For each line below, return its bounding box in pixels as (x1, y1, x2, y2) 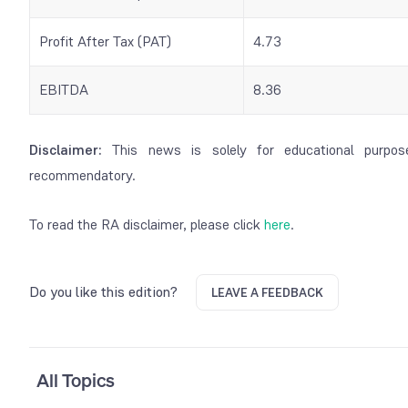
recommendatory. (29, 165, 136, 185)
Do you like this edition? (29, 281, 178, 301)
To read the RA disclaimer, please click (29, 214, 260, 234)
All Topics (36, 367, 115, 393)
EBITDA (39, 79, 92, 99)
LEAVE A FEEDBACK (211, 283, 323, 301)
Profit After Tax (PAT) (39, 31, 171, 51)
